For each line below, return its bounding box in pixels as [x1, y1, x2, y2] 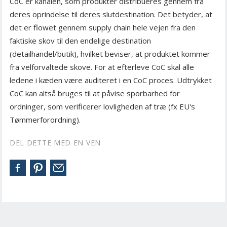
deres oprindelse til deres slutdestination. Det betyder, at [10, 9, 212, 20]
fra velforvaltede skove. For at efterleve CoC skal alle [10, 62, 194, 72]
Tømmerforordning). [10, 115, 81, 125]
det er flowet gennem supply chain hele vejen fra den [10, 22, 196, 33]
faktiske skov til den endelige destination [10, 35, 151, 46]
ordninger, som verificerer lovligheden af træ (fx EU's [10, 101, 195, 112]
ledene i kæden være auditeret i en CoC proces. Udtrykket [10, 75, 212, 86]
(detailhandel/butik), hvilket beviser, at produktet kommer [10, 49, 210, 59]
